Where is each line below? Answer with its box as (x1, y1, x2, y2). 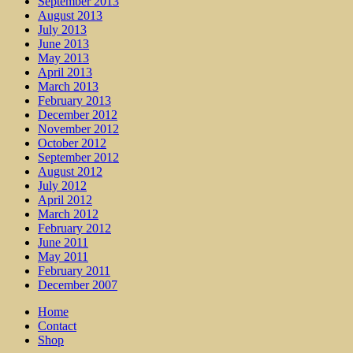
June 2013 (38, 36, 89, 50)
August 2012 (38, 164, 102, 178)
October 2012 (38, 136, 106, 150)
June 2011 (38, 235, 88, 249)
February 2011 (38, 263, 110, 277)
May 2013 (38, 50, 89, 65)
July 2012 (38, 178, 87, 192)
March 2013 (38, 79, 98, 93)
